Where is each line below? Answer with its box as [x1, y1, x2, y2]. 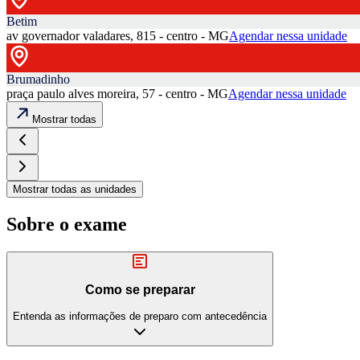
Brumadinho [6, 72, 70, 86]
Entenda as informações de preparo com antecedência [13, 309, 267, 322]
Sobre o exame [6, 213, 127, 235]
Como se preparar [84, 283, 195, 297]
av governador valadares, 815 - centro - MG [6, 28, 229, 43]
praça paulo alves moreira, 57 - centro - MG [6, 86, 228, 100]
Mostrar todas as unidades [13, 182, 137, 195]
